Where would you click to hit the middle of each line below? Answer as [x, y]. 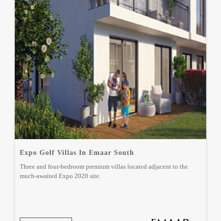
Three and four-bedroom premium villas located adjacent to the [104, 167]
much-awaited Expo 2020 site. [61, 176]
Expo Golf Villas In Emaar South [77, 153]
